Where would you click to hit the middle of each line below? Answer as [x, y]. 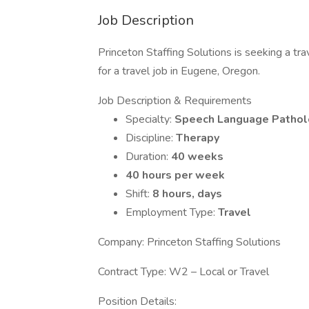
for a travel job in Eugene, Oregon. [179, 71]
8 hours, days [187, 194]
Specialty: [150, 119]
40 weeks [197, 157]
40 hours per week [175, 175]
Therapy [198, 138]
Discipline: [151, 138]
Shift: [139, 194]
